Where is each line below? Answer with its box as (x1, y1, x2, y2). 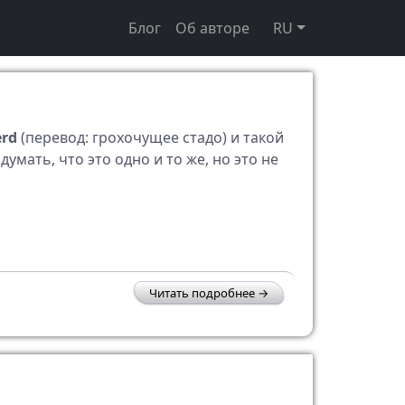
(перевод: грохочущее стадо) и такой (17, 127, 284, 147)
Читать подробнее (149, 285, 255, 301)
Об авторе (175, 18, 250, 38)
